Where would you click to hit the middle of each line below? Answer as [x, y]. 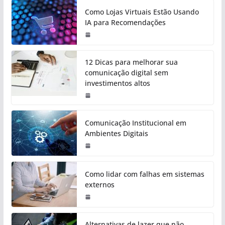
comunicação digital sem [126, 73]
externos [99, 185]
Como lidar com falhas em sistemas [144, 174]
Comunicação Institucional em [135, 123]
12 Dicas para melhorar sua [131, 62]
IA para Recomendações [125, 23]
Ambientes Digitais [116, 134]
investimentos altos [117, 83]
